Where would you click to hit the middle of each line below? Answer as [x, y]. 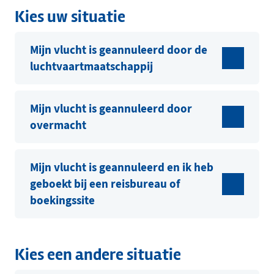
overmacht [58, 125]
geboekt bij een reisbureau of [105, 184]
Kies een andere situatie [98, 255]
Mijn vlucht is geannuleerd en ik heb [122, 168]
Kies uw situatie [70, 17]
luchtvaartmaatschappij [91, 67]
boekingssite [62, 201]
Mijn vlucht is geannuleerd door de [119, 50]
